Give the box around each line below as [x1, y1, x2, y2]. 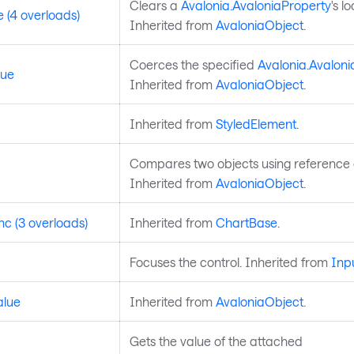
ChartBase [215, 214, 277, 230]
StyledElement [215, 115, 296, 131]
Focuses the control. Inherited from [129, 254, 331, 269]
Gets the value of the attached [129, 333, 303, 348]
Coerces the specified [129, 56, 258, 72]
